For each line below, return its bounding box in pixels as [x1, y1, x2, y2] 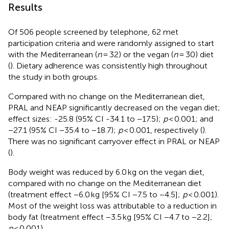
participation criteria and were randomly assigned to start [8, 38, 214, 48]
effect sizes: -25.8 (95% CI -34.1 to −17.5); [8, 113, 163, 124]
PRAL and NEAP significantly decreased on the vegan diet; [8, 102, 220, 112]
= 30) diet [178, 49, 214, 59]
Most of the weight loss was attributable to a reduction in [8, 200, 217, 211]
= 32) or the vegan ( [102, 49, 173, 59]
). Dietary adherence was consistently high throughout [10, 60, 208, 71]
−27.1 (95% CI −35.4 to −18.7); [8, 125, 118, 135]
